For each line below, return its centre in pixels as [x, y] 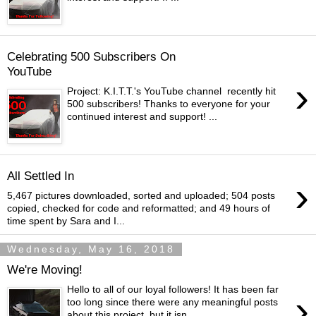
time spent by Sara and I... [66, 221]
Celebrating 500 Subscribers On [91, 56]
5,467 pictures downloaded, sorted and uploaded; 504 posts [141, 196]
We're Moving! [45, 269]
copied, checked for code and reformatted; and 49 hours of [139, 208]
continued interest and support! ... [142, 117]
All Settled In [41, 175]
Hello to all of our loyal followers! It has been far [173, 290]
